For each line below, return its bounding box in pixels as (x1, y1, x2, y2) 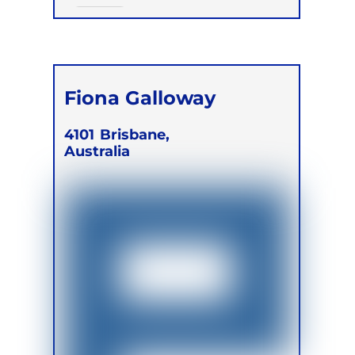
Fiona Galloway (64, 85, 216, 109)
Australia (64, 142, 131, 159)
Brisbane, (100, 125, 170, 143)
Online (79, 10, 120, 25)
